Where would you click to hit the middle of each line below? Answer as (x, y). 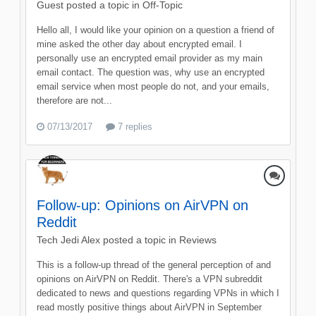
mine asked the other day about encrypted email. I (139, 44)
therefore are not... (74, 101)
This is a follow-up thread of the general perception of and (154, 265)
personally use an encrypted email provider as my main (150, 59)
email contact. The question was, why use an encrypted (151, 73)
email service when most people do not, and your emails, (153, 87)
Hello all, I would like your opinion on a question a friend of (156, 30)
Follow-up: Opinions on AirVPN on (142, 205)
